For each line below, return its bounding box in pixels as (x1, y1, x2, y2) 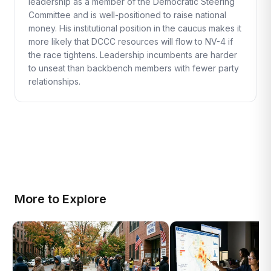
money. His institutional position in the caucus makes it (28, 23, 241, 33)
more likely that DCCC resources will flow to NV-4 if (28, 36, 233, 47)
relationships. (28, 76, 80, 87)
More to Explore (15, 192, 106, 206)
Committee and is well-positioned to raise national (28, 10, 226, 20)
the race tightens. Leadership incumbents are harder (28, 50, 237, 60)
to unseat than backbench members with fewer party (28, 63, 239, 73)
